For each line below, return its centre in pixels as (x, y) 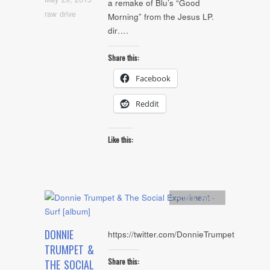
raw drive (60, 14)
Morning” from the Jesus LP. (161, 17)
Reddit (147, 103)
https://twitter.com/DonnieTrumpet (171, 234)
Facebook (153, 78)
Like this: (121, 140)
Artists (186, 197)
